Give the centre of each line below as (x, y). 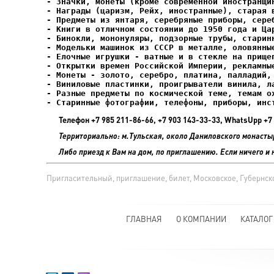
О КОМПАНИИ (201, 219)
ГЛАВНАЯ (144, 219)
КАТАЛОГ (256, 219)
